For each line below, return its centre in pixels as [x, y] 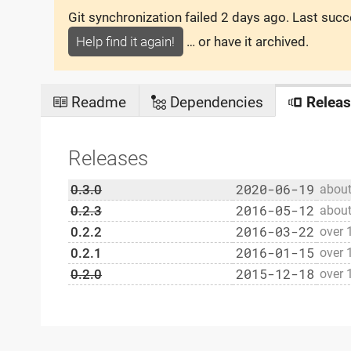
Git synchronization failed [144, 17]
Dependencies [214, 103]
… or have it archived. [246, 42]
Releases [108, 158]
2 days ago [253, 17]
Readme [97, 103]
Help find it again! [126, 42]
